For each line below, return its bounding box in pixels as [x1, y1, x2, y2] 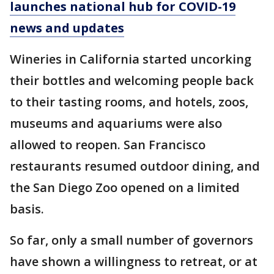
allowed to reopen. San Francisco [10, 136, 206, 153]
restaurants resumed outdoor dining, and [10, 158, 260, 174]
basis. [10, 201, 44, 217]
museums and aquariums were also [10, 115, 222, 131]
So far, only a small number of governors [10, 232, 253, 248]
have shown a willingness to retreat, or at [10, 253, 257, 270]
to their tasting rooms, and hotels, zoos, [10, 94, 248, 110]
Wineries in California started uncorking [10, 51, 251, 67]
